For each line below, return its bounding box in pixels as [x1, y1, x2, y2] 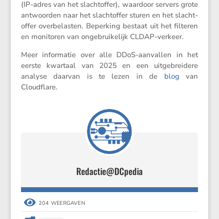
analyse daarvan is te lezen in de [21, 71, 164, 81]
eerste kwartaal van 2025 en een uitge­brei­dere [21, 60, 198, 70]
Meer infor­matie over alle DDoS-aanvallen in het [21, 49, 198, 60]
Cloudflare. [21, 82, 58, 92]
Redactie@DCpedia [76, 164, 143, 177]
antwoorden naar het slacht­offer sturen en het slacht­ [21, 10, 198, 20]
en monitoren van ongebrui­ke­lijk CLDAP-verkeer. [21, 31, 184, 42]
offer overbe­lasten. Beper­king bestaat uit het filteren [21, 21, 198, 31]
